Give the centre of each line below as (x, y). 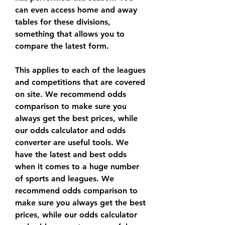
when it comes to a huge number (77, 167)
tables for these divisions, (63, 22)
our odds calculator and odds (70, 131)
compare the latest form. (62, 46)
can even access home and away (76, 10)
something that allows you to (70, 34)
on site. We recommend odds (71, 94)
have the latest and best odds (71, 155)
